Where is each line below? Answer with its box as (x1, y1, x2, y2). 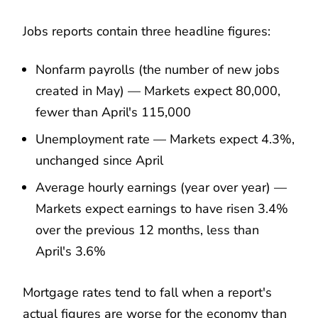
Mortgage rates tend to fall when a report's (23, 283, 272, 301)
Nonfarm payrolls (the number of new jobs (35, 60, 280, 78)
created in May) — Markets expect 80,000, (35, 82, 280, 99)
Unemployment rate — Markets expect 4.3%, (35, 130, 295, 148)
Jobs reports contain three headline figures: (23, 22, 270, 40)
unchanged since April (35, 151, 163, 169)
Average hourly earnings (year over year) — (35, 178, 287, 196)
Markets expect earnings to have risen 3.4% (35, 199, 288, 217)
